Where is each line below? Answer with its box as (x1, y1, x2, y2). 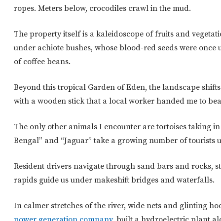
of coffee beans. (14, 57, 71, 67)
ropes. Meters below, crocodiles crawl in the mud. (14, 3, 191, 14)
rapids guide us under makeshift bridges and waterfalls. (14, 175, 215, 185)
